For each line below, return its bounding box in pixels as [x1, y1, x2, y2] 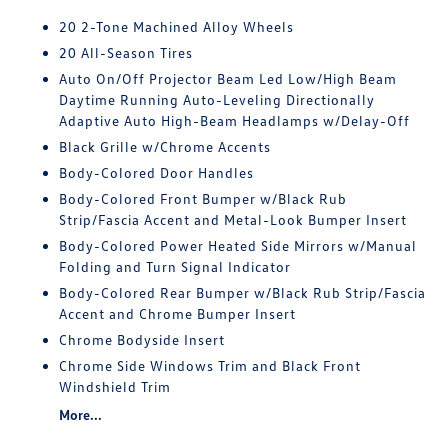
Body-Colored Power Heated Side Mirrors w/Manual [59, 237, 418, 254]
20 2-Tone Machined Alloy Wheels [59, 18, 295, 35]
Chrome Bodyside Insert [59, 331, 226, 348]
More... [59, 406, 103, 423]
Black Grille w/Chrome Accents [59, 138, 272, 155]
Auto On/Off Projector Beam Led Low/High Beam [59, 70, 398, 87]
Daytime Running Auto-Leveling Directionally [59, 91, 376, 108]
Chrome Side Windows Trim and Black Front [59, 357, 362, 374]
